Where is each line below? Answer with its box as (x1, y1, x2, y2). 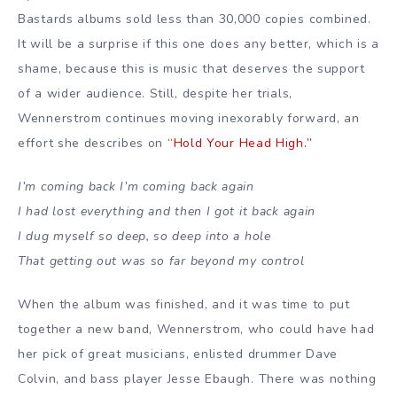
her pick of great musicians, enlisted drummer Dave (18, 345, 339, 362)
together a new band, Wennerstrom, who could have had (18, 320, 375, 338)
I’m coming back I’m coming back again (18, 177, 254, 195)
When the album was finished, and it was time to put (18, 295, 350, 313)
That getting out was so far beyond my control (18, 252, 305, 269)
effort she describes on (18, 134, 167, 152)
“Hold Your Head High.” (167, 134, 313, 152)
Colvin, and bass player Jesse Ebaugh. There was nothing (18, 370, 377, 387)
